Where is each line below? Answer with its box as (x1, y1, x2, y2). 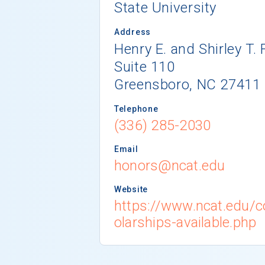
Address (114, 27, 151, 37)
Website (114, 184, 148, 194)
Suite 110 (114, 58, 175, 75)
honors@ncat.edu (114, 157, 225, 174)
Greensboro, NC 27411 (114, 76, 261, 93)
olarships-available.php (114, 214, 257, 231)
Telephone (114, 104, 159, 114)
